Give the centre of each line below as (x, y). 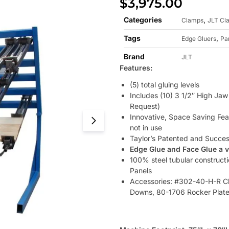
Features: (136, 68)
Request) (145, 106)
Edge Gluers (199, 39)
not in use (146, 128)
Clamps (192, 20)
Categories (143, 20)
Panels (141, 171)
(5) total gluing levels (165, 85)
